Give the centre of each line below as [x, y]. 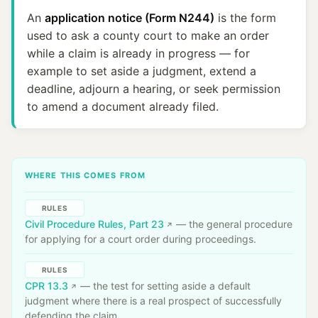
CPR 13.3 [46, 286]
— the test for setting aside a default [164, 286]
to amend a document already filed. [123, 106]
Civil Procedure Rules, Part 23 [94, 224]
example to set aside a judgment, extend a [142, 71]
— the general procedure [233, 224]
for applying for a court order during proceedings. [141, 239]
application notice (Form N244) [130, 18]
